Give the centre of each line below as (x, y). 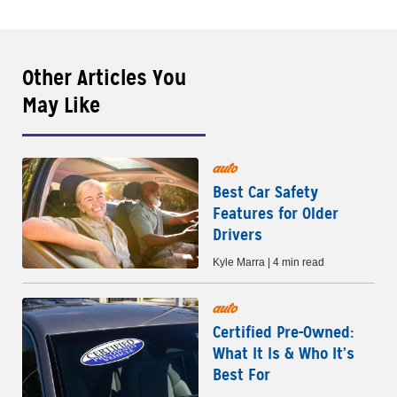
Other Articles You (104, 78)
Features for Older (276, 214)
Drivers (237, 235)
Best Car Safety (265, 192)
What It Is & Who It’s (284, 354)
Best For (241, 375)
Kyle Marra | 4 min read (269, 263)
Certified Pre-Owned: (284, 332)
